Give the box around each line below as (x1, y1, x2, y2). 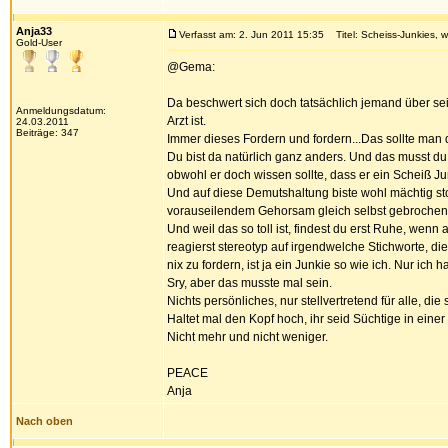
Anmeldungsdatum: (16, 105, 106, 116)
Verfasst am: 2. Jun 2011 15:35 (179, 29, 324, 40)
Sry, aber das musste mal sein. (167, 276, 332, 290)
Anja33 (16, 25, 52, 37)
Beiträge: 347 (16, 127, 79, 138)
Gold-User (16, 37, 62, 48)
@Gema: (167, 60, 215, 74)
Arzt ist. (167, 114, 206, 128)
